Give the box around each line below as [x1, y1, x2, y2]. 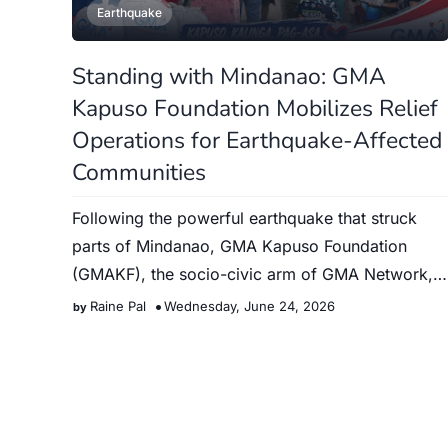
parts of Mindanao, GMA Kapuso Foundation [72, 236, 407, 256]
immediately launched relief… [72, 292, 292, 312]
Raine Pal [90, 298, 146, 314]
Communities [72, 157, 206, 188]
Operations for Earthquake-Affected [72, 125, 442, 156]
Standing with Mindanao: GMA [72, 61, 386, 92]
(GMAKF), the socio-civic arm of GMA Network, [72, 264, 433, 284]
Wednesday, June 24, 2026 [164, 298, 335, 314]
